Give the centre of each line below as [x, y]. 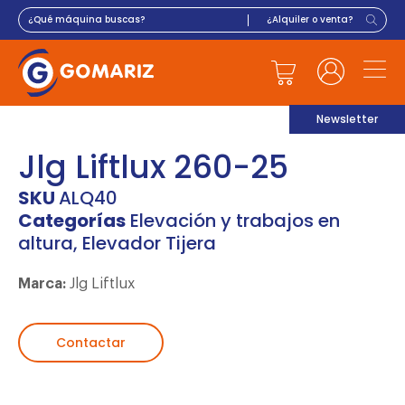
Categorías [72, 220]
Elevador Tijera [149, 243]
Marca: [44, 283]
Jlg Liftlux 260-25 [153, 166]
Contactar [91, 342]
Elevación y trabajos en [235, 220]
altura [46, 243]
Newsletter [347, 119]
